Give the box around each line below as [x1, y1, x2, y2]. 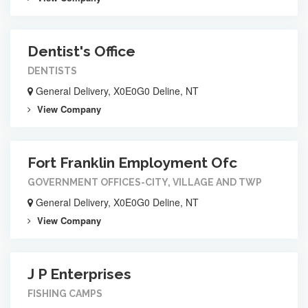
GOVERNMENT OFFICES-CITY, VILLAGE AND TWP [27, 177, 262, 188]
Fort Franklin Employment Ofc [27, 154, 237, 171]
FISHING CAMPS [27, 288, 102, 299]
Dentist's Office [27, 43, 135, 60]
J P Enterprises [27, 265, 131, 283]
